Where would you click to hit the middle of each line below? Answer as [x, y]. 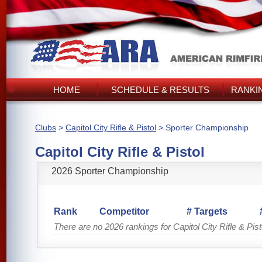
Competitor [124, 211]
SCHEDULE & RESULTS [160, 90]
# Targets [207, 211]
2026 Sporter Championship [110, 171]
